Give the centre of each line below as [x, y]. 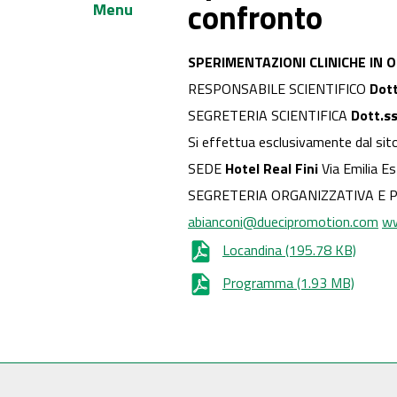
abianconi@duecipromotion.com [283, 222]
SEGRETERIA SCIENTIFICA [269, 115]
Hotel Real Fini [272, 168]
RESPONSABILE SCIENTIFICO [279, 89]
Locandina [252, 249]
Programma [258, 282]
